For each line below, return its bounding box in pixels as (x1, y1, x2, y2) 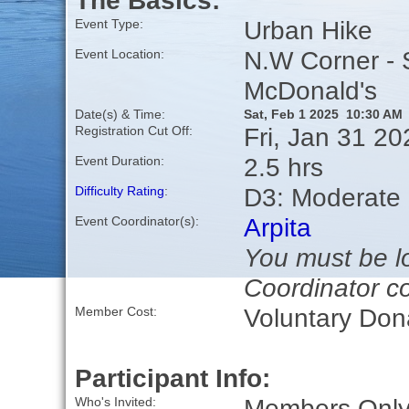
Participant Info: (74, 363, 270, 393)
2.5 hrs (243, 152, 323, 183)
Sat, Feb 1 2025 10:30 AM (243, 107, 403, 122)
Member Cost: (74, 304, 157, 320)
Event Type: (74, 16, 143, 32)
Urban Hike (243, 16, 372, 46)
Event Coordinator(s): (74, 214, 199, 229)
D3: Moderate (243, 183, 401, 213)
